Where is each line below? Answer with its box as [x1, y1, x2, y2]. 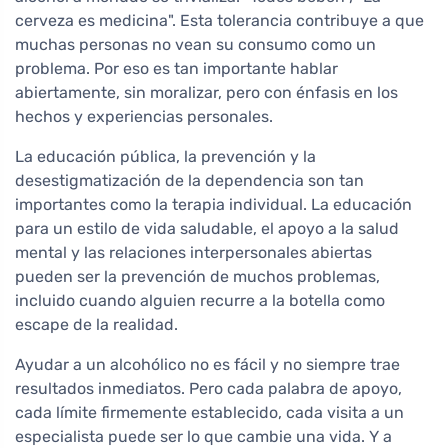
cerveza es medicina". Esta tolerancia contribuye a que [15, 11, 424, 30]
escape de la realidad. [15, 315, 178, 334]
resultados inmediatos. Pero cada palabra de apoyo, [15, 379, 402, 398]
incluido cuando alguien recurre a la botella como [15, 291, 385, 310]
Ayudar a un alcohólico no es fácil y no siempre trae [15, 355, 400, 374]
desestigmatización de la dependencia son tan [15, 171, 364, 190]
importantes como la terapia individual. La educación [15, 195, 412, 214]
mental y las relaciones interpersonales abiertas [15, 243, 372, 262]
